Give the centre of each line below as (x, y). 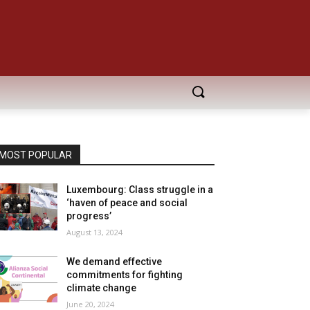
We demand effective (115, 262)
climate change (102, 288)
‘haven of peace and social (127, 203)
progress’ (89, 216)
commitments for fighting (125, 275)
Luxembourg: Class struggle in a (140, 190)
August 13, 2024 (95, 232)
